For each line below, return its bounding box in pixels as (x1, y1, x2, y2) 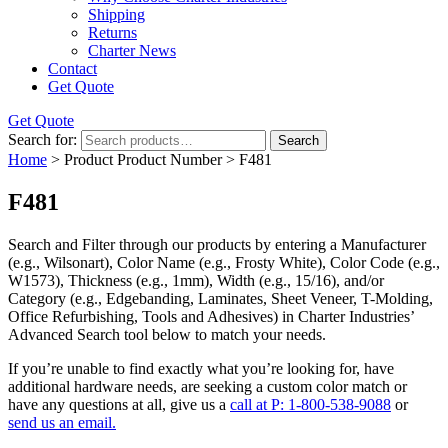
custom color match (267, 377, 390, 395)
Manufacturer (341, 235, 426, 253)
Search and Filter (8, 235, 115, 253)
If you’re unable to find (8, 359, 158, 377)
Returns (88, 24, 137, 41)
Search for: (8, 131, 77, 148)
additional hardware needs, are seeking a (8, 377, 267, 395)
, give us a (162, 395, 230, 413)
